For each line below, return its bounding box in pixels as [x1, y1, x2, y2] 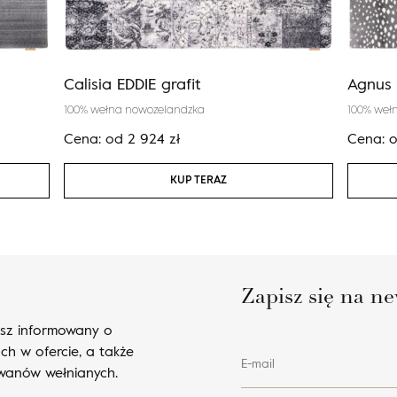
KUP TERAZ [170, 175, 227, 186]
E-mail [241, 353, 275, 372]
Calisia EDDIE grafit [64, 71, 201, 95]
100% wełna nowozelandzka [64, 105, 205, 115]
